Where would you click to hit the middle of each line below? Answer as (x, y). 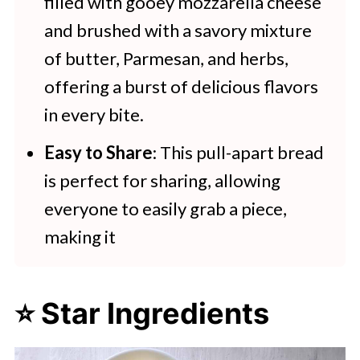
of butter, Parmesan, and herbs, (166, 58)
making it (80, 237)
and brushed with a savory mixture (178, 30)
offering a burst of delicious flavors (181, 86)
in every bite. (94, 115)
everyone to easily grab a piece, (165, 209)
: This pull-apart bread (238, 152)
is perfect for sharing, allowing (162, 180)
